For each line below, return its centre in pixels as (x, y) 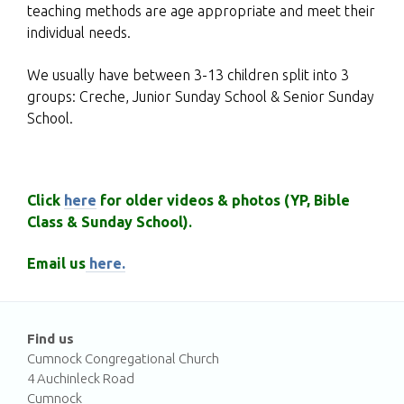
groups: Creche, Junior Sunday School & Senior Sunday (201, 96)
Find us (50, 339)
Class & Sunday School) (108, 221)
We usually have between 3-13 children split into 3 (188, 74)
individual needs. (79, 32)
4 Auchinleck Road (81, 378)
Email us (56, 263)
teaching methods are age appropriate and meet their (201, 11)
